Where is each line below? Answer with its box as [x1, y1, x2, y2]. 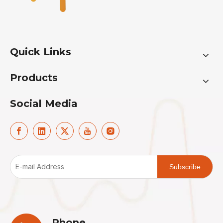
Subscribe [169, 163, 201, 171]
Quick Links [10, 46, 71, 58]
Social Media [10, 98, 78, 110]
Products [10, 72, 58, 84]
